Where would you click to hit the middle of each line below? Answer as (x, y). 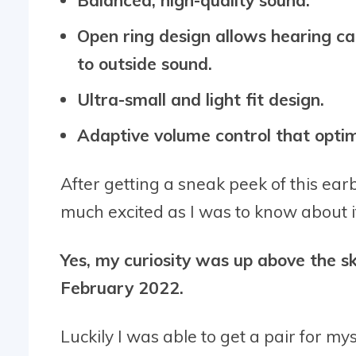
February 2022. (122, 287)
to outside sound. (145, 63)
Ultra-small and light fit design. (201, 99)
